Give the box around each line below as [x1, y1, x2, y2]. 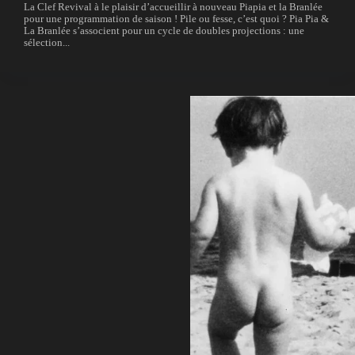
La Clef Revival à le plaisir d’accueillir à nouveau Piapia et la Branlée [24, 2, 323, 13]
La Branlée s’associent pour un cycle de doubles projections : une [24, 25, 304, 37]
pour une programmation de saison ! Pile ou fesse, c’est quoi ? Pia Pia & [24, 13, 329, 25]
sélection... [24, 37, 70, 49]
